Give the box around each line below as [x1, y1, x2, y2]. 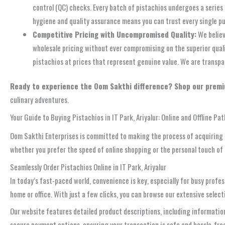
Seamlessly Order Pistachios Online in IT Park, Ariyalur [10, 161, 166, 172]
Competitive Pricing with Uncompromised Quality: [33, 28, 196, 40]
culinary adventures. [10, 94, 69, 105]
